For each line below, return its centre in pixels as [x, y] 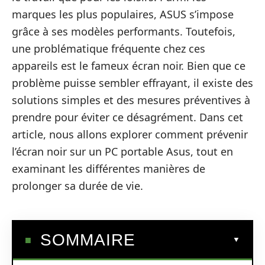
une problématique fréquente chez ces [109, 49]
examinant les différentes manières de [109, 169]
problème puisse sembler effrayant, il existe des [132, 83]
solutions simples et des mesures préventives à [131, 100]
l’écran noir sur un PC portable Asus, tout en [122, 151]
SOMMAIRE [88, 240]
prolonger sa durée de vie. [77, 186]
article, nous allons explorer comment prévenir [130, 134]
